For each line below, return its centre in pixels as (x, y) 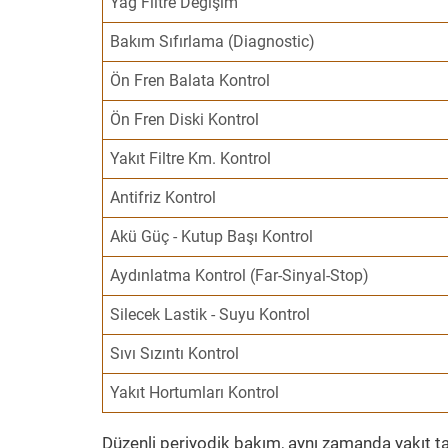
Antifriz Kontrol (163, 197)
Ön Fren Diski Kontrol (185, 119)
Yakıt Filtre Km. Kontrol (191, 158)
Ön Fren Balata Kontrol (190, 80)
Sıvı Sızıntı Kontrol (175, 353)
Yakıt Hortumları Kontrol (195, 392)
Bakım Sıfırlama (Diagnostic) (213, 41)
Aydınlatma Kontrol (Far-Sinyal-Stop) (240, 275)
